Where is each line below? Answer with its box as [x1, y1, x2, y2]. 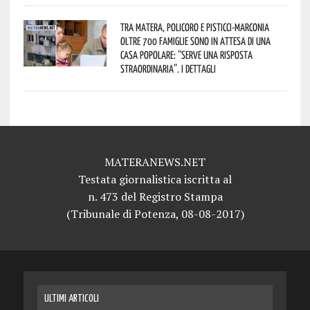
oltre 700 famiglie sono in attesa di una [120, 34, 271, 47]
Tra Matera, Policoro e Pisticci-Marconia [120, 20, 269, 33]
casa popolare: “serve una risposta [120, 48, 253, 61]
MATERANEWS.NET [104, 154, 206, 170]
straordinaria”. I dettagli [120, 62, 216, 75]
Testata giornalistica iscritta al [78, 171, 232, 187]
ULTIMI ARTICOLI [44, 293, 99, 304]
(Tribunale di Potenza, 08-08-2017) [66, 206, 244, 221]
